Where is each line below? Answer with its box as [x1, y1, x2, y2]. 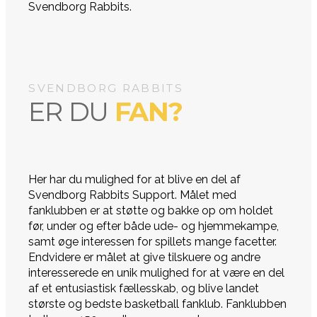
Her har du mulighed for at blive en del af [28, 173, 241, 187]
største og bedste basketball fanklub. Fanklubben [28, 297, 287, 311]
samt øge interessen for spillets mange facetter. [28, 235, 277, 249]
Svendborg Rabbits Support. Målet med [28, 188, 237, 202]
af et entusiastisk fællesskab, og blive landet [28, 282, 260, 296]
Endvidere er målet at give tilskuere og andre [28, 250, 261, 265]
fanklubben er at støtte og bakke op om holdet [28, 204, 274, 218]
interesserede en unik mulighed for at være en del [28, 266, 285, 280]
